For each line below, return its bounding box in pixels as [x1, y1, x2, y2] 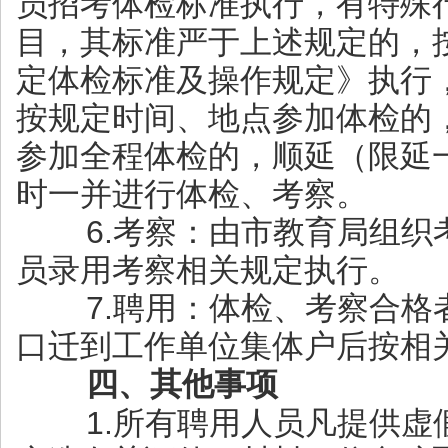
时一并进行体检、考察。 [16, 176, 368, 212]
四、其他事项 [32, 366, 278, 402]
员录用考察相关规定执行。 [16, 252, 400, 288]
